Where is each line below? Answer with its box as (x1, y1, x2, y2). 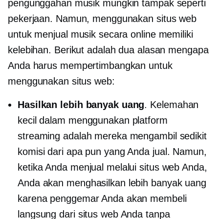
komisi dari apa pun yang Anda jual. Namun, (18, 146, 207, 157)
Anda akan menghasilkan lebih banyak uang (18, 177, 206, 188)
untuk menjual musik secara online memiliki (8, 28, 193, 40)
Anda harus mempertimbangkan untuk (8, 60, 173, 71)
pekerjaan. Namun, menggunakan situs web (8, 13, 197, 24)
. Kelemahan (144, 99, 199, 110)
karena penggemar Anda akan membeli (18, 193, 187, 204)
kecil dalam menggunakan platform (18, 114, 168, 126)
